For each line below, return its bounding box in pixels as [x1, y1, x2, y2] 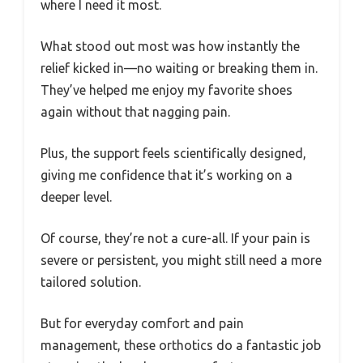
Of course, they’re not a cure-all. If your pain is [41, 231, 310, 246]
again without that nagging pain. [41, 105, 230, 120]
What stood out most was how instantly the [41, 39, 300, 54]
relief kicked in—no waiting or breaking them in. [41, 61, 318, 76]
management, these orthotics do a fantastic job [41, 338, 321, 353]
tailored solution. [41, 275, 141, 290]
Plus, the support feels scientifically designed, [41, 146, 306, 161]
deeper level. [41, 190, 112, 205]
